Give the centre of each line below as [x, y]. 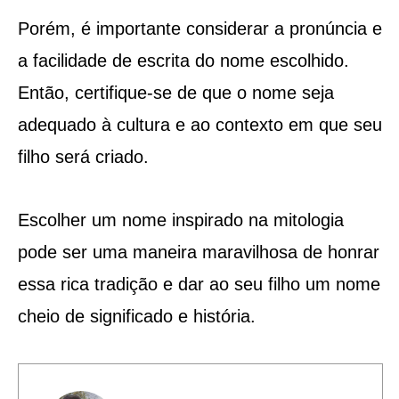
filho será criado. [83, 156]
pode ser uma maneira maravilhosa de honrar [198, 252]
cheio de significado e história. [136, 316]
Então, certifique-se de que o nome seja [175, 92]
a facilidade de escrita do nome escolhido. [183, 60]
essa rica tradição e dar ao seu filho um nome [199, 284]
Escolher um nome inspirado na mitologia [180, 220]
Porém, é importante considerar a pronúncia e [199, 28]
